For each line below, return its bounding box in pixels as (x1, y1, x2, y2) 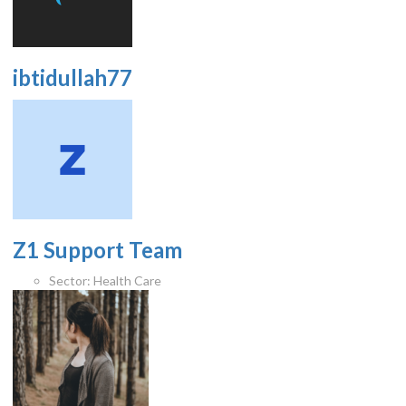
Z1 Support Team (13, 237, 183, 264)
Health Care (91, 273, 162, 289)
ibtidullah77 (13, 64, 133, 92)
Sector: (49, 273, 92, 289)
